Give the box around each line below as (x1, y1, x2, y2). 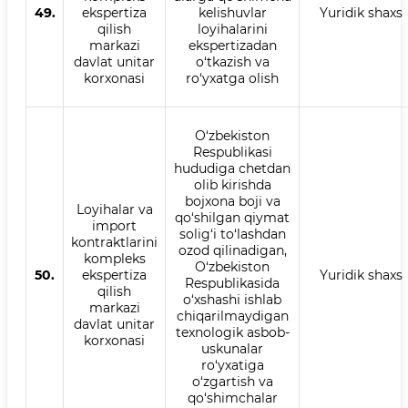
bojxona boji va (184, 193, 280, 209)
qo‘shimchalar (187, 390, 278, 406)
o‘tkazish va (195, 54, 270, 70)
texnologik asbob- (175, 324, 290, 341)
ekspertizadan (188, 37, 277, 54)
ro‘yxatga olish (186, 70, 279, 87)
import (92, 218, 137, 234)
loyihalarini (197, 21, 268, 37)
